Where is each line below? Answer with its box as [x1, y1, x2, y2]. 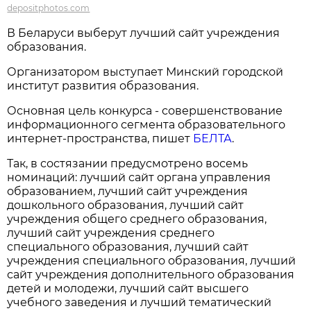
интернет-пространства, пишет [7, 131, 194, 145]
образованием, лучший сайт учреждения [7, 184, 249, 198]
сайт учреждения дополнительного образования [7, 267, 295, 281]
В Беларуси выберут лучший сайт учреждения [7, 26, 280, 40]
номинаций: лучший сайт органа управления [7, 170, 271, 184]
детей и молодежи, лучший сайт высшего [7, 281, 249, 295]
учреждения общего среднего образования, [7, 212, 267, 226]
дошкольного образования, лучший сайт [7, 198, 244, 212]
